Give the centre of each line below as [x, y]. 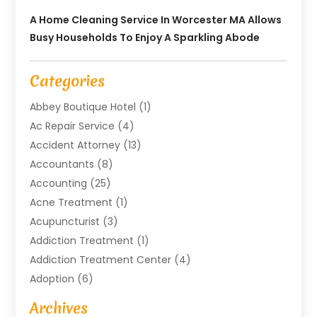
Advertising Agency [77, 298]
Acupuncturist [65, 221]
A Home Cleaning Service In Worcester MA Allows [156, 19]
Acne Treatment [71, 202]
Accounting [59, 183]
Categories [68, 81]
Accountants [62, 164]
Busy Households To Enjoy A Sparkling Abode [145, 37]
